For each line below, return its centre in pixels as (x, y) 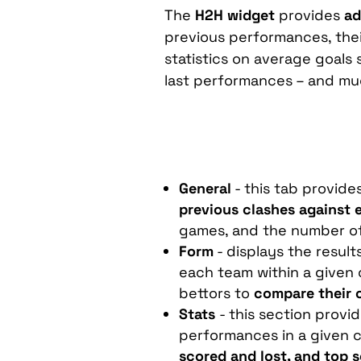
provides (310, 15)
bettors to (215, 293)
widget (249, 15)
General (205, 188)
